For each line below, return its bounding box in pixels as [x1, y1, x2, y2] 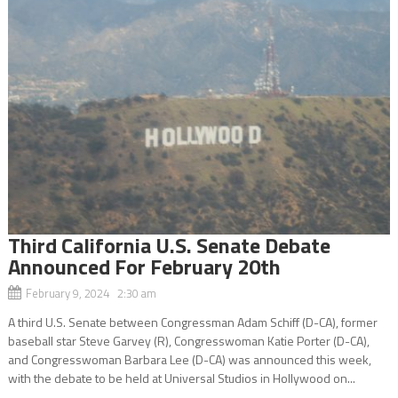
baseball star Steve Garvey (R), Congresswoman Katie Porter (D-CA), [7, 330, 370, 350]
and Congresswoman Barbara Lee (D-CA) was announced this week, [7, 349, 371, 369]
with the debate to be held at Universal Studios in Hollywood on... [7, 368, 355, 387]
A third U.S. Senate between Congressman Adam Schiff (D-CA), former [7, 312, 378, 331]
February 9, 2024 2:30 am [25, 283, 156, 302]
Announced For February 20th [7, 250, 281, 283]
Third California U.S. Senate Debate [7, 228, 330, 261]
